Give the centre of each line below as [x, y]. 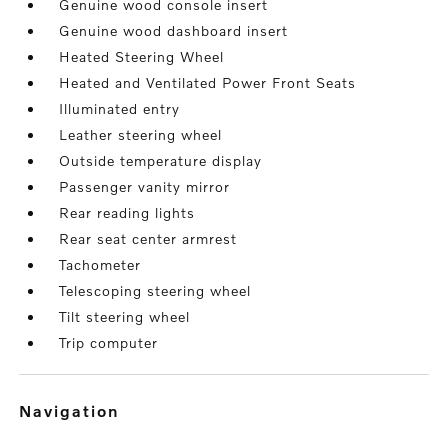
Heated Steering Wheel [142, 56]
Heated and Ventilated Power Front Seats [208, 82]
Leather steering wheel [141, 134]
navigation [76, 410]
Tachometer [100, 264]
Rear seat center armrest [148, 238]
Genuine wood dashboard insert [174, 30]
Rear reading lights [127, 212]
